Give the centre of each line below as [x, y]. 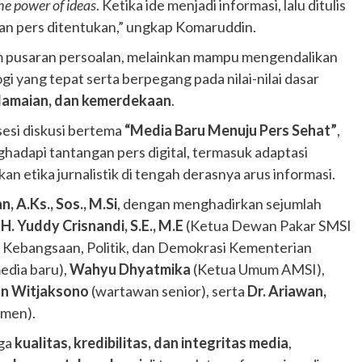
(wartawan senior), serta [168, 290]
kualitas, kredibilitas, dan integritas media [152, 342]
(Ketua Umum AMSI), [258, 269]
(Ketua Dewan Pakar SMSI [267, 225]
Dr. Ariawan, [287, 290]
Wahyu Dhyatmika [130, 269]
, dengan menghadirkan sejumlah [219, 203]
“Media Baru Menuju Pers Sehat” [231, 130]
